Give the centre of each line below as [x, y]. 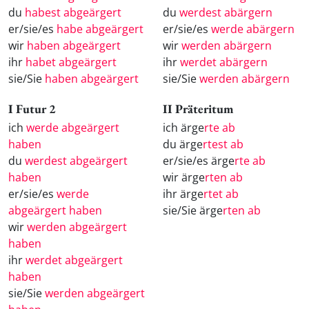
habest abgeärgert [73, 13]
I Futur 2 [32, 109]
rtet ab [221, 193]
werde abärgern [253, 29]
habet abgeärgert [71, 62]
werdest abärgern [226, 13]
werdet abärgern [224, 62]
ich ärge [183, 127]
